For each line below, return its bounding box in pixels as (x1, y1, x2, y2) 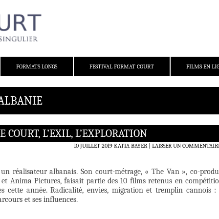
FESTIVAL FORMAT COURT (89, 63, 154, 70)
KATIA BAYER (114, 142, 147, 150)
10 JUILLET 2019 (74, 142, 112, 150)
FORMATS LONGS (16, 63, 57, 70)
